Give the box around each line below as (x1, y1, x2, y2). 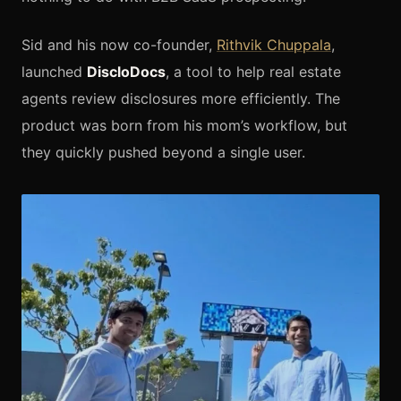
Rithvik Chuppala (217, 35, 331, 54)
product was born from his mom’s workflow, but (21, 115, 347, 134)
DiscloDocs (87, 62, 166, 81)
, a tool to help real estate (166, 62, 341, 81)
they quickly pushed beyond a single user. (21, 142, 305, 161)
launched (21, 62, 87, 81)
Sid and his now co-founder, (21, 35, 217, 54)
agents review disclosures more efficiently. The (21, 89, 340, 107)
